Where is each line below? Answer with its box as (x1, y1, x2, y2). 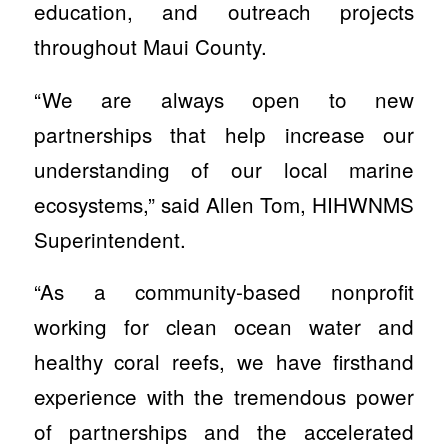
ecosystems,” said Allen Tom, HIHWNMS (33, 188, 415, 219)
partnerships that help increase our (33, 118, 415, 149)
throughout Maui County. (33, 31, 267, 62)
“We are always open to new (33, 83, 415, 114)
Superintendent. (33, 223, 186, 254)
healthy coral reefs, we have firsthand (33, 346, 415, 377)
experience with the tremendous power (33, 381, 415, 412)
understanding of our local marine (33, 153, 415, 184)
